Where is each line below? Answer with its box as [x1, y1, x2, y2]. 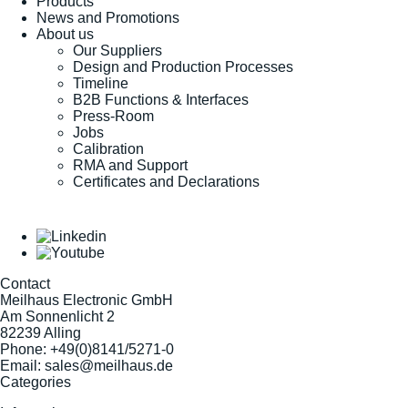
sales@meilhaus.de [45, 357, 173, 373]
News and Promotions [36, 9, 179, 25]
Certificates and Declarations [73, 173, 260, 189]
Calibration [73, 140, 144, 157]
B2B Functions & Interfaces [73, 91, 249, 107]
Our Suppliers [73, 42, 162, 58]
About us [36, 25, 94, 42]
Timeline [73, 75, 128, 91]
